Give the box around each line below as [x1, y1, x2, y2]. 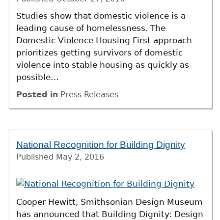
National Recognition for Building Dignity [16, 139, 185, 150]
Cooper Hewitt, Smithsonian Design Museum [16, 196, 203, 207]
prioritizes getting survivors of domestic [16, 48, 183, 58]
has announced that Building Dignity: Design [16, 209, 203, 219]
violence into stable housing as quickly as [16, 60, 189, 70]
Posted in [16, 89, 58, 99]
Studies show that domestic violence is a [16, 11, 186, 21]
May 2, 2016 [56, 152, 104, 162]
